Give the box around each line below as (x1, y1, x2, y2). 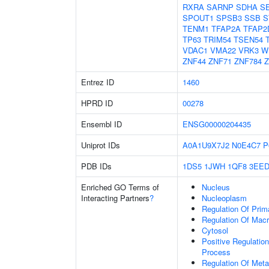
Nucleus (202, 181, 230, 193)
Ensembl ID (81, 118, 122, 130)
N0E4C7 (232, 139, 261, 151)
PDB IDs (81, 160, 112, 172)
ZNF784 (234, 55, 262, 67)
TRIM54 (204, 34, 231, 45)
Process (202, 246, 231, 258)
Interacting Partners (81, 192, 150, 204)
